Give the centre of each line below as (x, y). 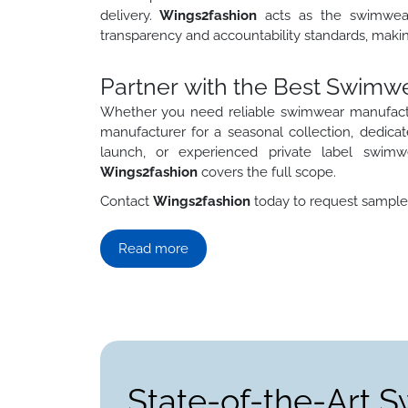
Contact (126, 201)
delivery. (129, 15)
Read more (153, 248)
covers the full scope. (268, 172)
